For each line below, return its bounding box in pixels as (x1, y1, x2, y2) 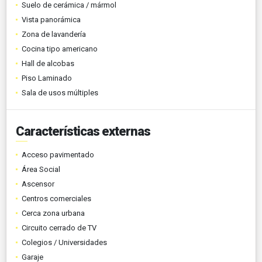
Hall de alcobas (22, 58, 74, 68)
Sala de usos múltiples (22, 88, 98, 97)
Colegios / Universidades (22, 237, 107, 247)
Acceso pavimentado (22, 150, 94, 159)
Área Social (22, 164, 60, 174)
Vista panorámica (22, 15, 81, 24)
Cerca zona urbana (22, 208, 85, 218)
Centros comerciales (22, 194, 91, 203)
